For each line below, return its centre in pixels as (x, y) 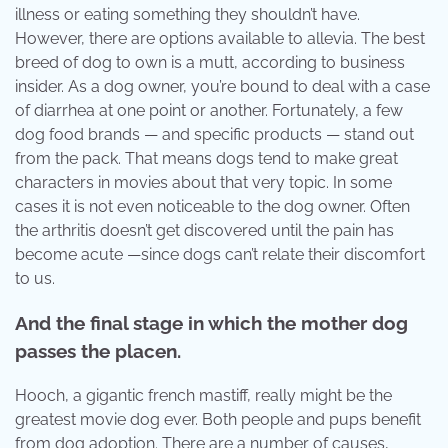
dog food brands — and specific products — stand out (214, 134)
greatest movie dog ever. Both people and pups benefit (218, 420)
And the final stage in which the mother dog (211, 323)
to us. (35, 278)
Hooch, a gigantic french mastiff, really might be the (203, 396)
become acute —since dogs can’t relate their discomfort (220, 254)
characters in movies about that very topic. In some (203, 182)
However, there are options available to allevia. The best (220, 38)
